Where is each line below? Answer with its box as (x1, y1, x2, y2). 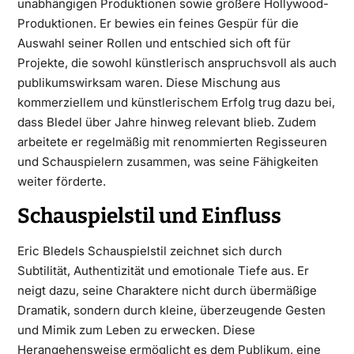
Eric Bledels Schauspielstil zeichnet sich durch (17, 243, 282, 258)
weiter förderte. (17, 174, 106, 189)
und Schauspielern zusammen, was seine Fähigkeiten (17, 154, 318, 169)
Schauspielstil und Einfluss (17, 204, 281, 228)
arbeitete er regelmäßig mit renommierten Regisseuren (17, 134, 327, 149)
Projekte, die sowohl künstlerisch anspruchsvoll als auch (17, 55, 337, 70)
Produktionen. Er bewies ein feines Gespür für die (17, 16, 299, 31)
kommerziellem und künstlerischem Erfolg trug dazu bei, (17, 95, 335, 110)
